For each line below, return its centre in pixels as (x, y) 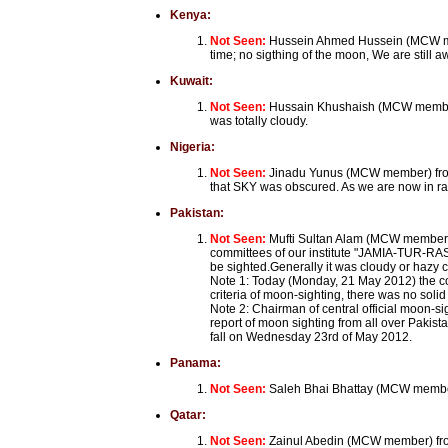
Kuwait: (191, 81)
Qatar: (188, 415)
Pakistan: (197, 213)
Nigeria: (192, 147)
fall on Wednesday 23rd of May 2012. (311, 337)
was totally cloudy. (259, 121)
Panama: (195, 363)
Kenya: (190, 15)
